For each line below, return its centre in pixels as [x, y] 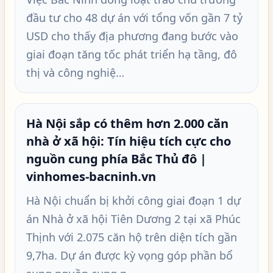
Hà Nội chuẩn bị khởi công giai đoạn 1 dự [133, 200]
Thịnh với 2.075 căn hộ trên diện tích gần [132, 237]
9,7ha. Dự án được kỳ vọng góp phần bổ [129, 255]
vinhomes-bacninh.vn [91, 176]
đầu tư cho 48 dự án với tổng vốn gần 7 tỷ [134, 18]
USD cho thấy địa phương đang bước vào [132, 36]
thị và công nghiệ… [75, 73]
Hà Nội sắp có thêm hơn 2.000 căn [127, 123]
